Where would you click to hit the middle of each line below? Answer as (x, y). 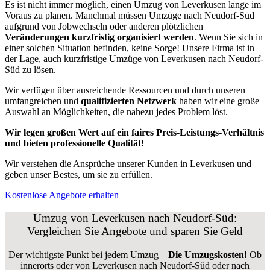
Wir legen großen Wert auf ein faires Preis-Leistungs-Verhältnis (134, 132)
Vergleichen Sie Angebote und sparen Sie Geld (135, 231)
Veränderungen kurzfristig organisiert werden (99, 37)
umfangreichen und (43, 101)
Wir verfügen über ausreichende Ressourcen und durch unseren (125, 90)
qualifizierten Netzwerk (129, 101)
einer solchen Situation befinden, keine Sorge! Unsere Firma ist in (130, 48)
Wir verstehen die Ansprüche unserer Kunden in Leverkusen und (128, 163)
